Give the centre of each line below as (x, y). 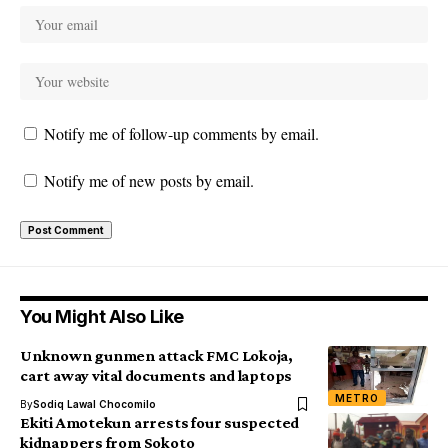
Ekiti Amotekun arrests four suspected (160, 423)
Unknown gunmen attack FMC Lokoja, (157, 356)
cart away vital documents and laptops (156, 376)
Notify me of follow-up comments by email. (181, 134)
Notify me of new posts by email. (149, 181)
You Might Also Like (102, 317)
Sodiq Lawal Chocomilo (94, 404)
